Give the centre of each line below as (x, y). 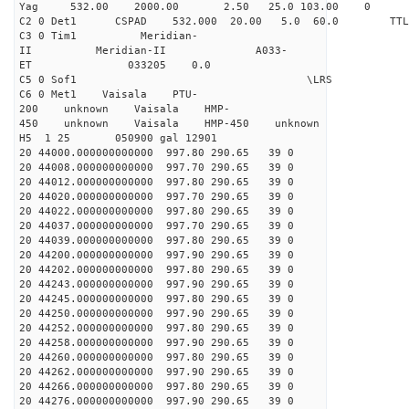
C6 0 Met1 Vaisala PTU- (109, 94)
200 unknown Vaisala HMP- (125, 109)
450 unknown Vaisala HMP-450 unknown (169, 124)
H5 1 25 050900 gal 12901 (118, 138)
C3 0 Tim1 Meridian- (109, 36)
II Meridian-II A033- (153, 51)
